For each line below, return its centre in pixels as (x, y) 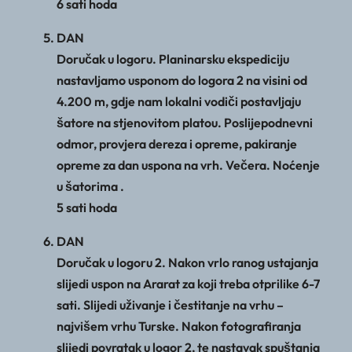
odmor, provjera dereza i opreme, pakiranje (177, 144)
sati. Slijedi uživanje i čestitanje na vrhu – (170, 305)
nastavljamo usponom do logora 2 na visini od (182, 81)
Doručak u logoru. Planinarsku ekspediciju (173, 59)
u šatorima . (90, 187)
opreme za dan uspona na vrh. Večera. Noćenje (188, 165)
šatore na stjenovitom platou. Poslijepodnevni (185, 123)
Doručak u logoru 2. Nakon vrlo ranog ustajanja (187, 263)
